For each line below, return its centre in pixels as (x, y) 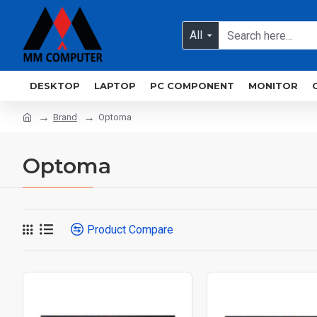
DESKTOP (55, 86)
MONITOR (273, 86)
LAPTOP (115, 86)
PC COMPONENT (192, 86)
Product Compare (130, 229)
